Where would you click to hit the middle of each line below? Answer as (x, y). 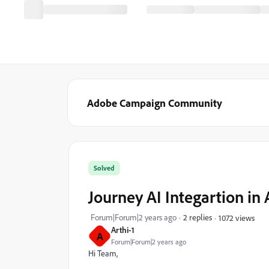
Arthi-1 (123, 230)
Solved (104, 168)
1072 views (237, 217)
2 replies (198, 217)
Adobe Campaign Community (155, 103)
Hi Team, (103, 253)
